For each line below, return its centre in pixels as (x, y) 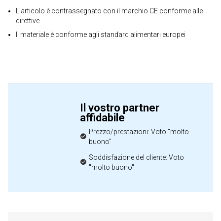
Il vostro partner (120, 108)
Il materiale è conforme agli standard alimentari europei (101, 35)
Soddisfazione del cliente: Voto (136, 157)
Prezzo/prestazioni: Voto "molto (139, 132)
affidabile (102, 118)
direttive (28, 21)
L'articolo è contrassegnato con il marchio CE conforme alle (109, 11)
